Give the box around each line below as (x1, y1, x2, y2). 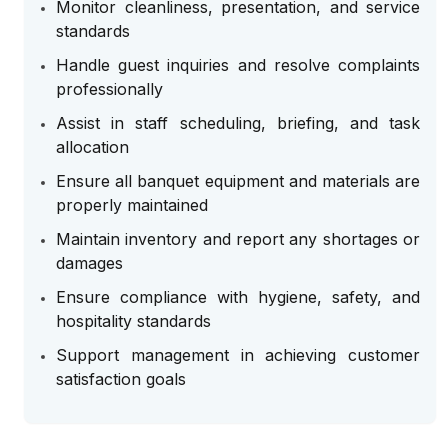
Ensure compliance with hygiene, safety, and (56, 287, 420, 307)
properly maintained (56, 195, 208, 215)
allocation (56, 137, 129, 157)
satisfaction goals (56, 369, 186, 389)
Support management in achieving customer (56, 345, 420, 365)
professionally (56, 79, 163, 99)
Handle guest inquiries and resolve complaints (56, 55, 420, 75)
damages (56, 253, 123, 273)
